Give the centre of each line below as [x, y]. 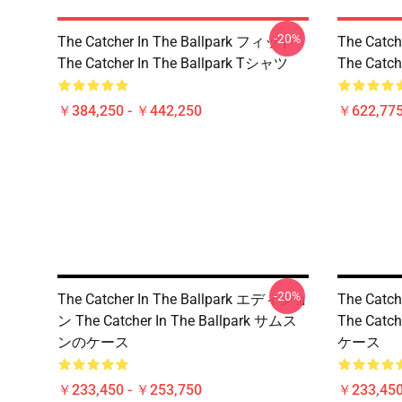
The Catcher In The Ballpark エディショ [183, 299]
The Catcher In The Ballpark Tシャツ [173, 63]
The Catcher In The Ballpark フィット [175, 42]
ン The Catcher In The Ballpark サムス [177, 321]
